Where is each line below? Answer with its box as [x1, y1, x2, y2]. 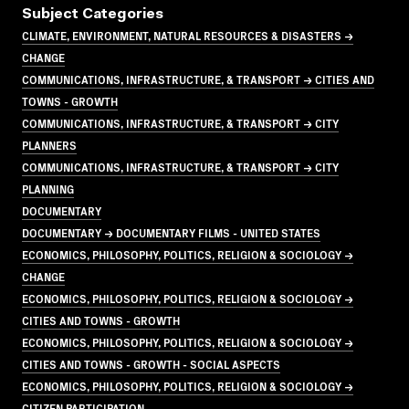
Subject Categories [22, 6, 163, 22]
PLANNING [22, 180, 74, 196]
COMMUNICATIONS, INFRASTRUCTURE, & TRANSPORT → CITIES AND [22, 70, 374, 87]
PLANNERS [22, 136, 77, 152]
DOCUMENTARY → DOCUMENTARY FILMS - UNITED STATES [22, 224, 320, 240]
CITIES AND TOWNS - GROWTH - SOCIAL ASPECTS [22, 355, 280, 372]
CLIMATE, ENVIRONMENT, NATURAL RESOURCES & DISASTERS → [22, 26, 353, 43]
